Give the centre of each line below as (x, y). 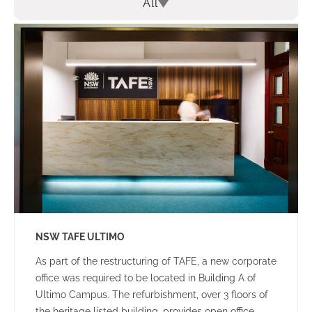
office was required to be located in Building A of (146, 278)
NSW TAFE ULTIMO (80, 237)
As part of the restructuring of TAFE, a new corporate (156, 262)
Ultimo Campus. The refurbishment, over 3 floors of (152, 295)
